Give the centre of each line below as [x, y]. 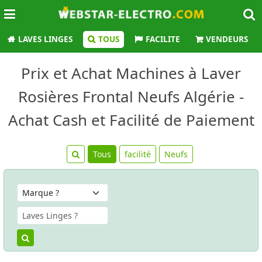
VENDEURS [227, 39]
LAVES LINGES [45, 39]
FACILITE [163, 39]
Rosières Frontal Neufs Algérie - [131, 96]
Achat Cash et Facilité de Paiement [131, 120]
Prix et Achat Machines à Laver [131, 73]
